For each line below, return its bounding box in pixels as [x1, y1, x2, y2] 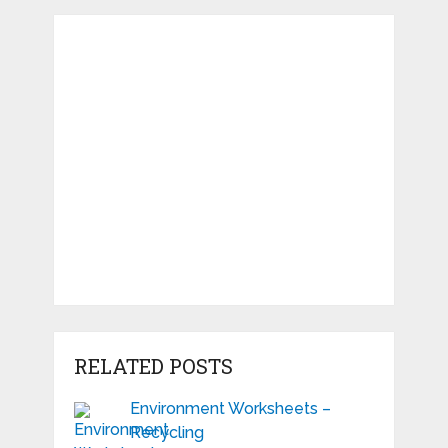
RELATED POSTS [73, 353, 233, 380]
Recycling [129, 423, 204, 443]
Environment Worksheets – [129, 399, 331, 419]
